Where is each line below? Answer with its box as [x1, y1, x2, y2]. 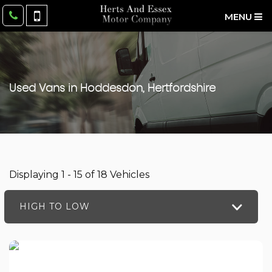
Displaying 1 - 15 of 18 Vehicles [9, 169, 149, 180]
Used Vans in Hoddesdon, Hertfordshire [9, 83, 216, 94]
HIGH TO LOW [19, 201, 90, 212]
